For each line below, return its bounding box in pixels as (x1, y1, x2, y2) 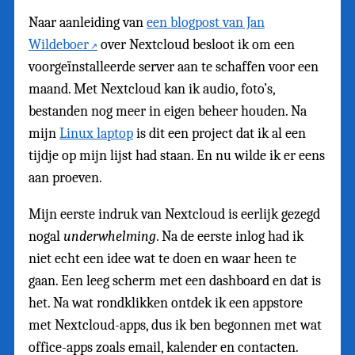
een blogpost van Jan (147, 14, 265, 32)
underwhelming (63, 228, 156, 246)
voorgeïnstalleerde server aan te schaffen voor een (29, 59, 319, 76)
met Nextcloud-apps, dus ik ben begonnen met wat (29, 317, 322, 334)
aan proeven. (29, 170, 102, 187)
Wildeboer (29, 36, 89, 54)
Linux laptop (59, 125, 133, 143)
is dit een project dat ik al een (133, 125, 306, 143)
